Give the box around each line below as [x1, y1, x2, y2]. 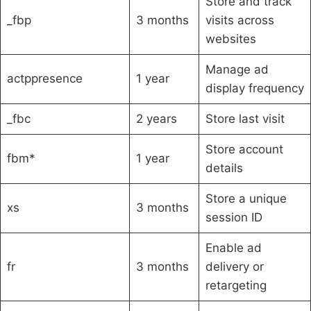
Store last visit [205, 111, 285, 126]
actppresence [6, 71, 83, 85]
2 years [135, 111, 177, 126]
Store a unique [205, 191, 287, 205]
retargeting [205, 278, 267, 292]
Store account [205, 142, 283, 156]
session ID [205, 210, 262, 224]
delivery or [205, 259, 264, 274]
